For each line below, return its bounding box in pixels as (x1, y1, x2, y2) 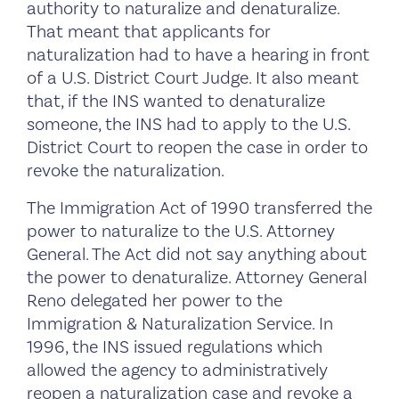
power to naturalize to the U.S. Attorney (27, 219, 335, 243)
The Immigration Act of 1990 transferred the (27, 196, 372, 220)
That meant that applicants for (27, 20, 271, 44)
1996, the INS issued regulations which (27, 335, 322, 359)
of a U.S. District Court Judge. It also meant (27, 66, 359, 90)
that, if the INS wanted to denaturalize (27, 89, 325, 113)
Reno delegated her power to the (27, 289, 282, 313)
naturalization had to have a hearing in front (27, 43, 370, 67)
